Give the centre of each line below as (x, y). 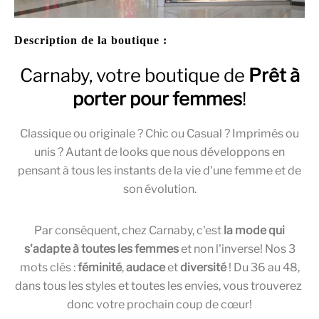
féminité (99, 267)
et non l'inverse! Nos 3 (237, 249)
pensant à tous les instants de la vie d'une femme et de (159, 170)
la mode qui (254, 230)
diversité (203, 267)
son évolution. (159, 189)
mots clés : (48, 267)
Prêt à (274, 75)
